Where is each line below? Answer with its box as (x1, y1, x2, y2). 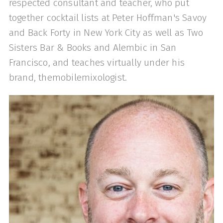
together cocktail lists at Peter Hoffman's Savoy (8, 12, 207, 24)
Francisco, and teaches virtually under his (8, 57, 185, 69)
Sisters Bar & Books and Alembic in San (8, 42, 177, 54)
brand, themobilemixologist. (8, 72, 127, 84)
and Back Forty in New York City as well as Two (8, 27, 203, 39)
